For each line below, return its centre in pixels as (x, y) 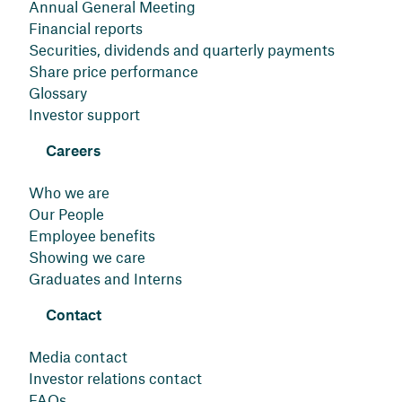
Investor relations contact (115, 378)
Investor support (84, 114)
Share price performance (114, 71)
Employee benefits (92, 235)
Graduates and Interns (105, 278)
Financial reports (86, 28)
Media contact (78, 356)
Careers (74, 152)
